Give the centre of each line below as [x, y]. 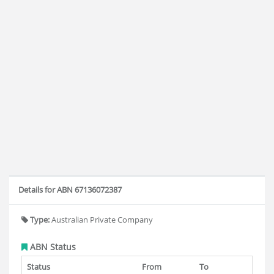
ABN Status [52, 247]
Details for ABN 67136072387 [70, 190]
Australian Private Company [101, 220]
